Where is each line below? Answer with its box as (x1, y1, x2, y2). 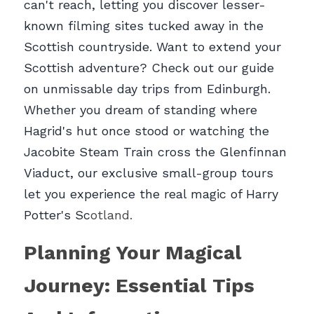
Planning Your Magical (24, 241, 242, 265)
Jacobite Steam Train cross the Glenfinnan (24, 144, 287, 160)
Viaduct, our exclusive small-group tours (24, 165, 273, 181)
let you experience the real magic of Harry (24, 186, 278, 202)
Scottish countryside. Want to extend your (24, 39, 281, 55)
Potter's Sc (24, 207, 90, 223)
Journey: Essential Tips (24, 274, 254, 298)
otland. (90, 207, 132, 223)
